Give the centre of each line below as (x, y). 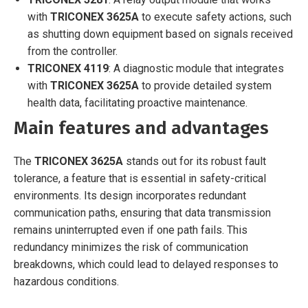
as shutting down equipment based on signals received (160, 34)
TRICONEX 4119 (68, 68)
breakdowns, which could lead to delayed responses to (146, 264)
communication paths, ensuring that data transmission (142, 212)
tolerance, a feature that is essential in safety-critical (140, 178)
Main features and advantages (141, 128)
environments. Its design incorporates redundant (130, 195)
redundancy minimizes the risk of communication (131, 247)
